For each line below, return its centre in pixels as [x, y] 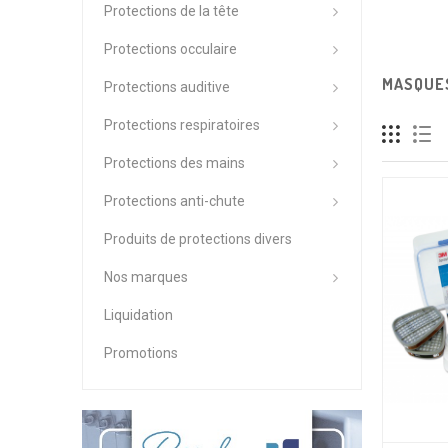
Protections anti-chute [174, 201]
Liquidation [138, 315]
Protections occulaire [170, 49]
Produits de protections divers [198, 239]
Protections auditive [167, 87]
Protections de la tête [171, 11]
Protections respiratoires [182, 125]
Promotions [141, 353]
